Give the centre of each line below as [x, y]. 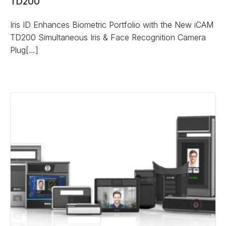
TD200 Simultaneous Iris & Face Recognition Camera [109, 37]
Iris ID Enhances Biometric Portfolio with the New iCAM [112, 25]
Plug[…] [24, 50]
